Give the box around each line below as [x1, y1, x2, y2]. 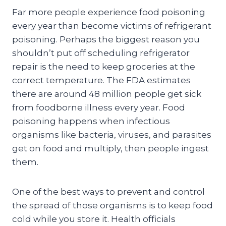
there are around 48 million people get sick [12, 88, 201, 99]
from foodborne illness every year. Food [12, 102, 185, 112]
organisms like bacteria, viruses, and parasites [12, 129, 211, 140]
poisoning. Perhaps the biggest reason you [12, 34, 200, 44]
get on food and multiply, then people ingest [12, 143, 209, 153]
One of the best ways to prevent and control [12, 186, 205, 197]
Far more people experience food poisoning [12, 7, 205, 17]
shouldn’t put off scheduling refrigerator [12, 47, 190, 58]
